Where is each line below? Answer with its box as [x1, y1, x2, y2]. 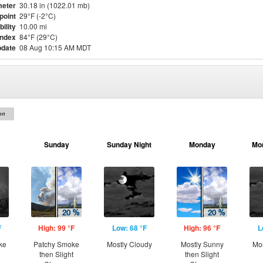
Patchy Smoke [33, 239, 79, 249]
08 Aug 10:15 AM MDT [19, 42, 91, 52]
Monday [188, 139, 215, 150]
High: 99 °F [38, 222, 75, 233]
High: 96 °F [184, 222, 220, 233]
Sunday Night [107, 139, 151, 150]
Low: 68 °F [112, 222, 147, 233]
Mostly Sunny [180, 239, 224, 249]
